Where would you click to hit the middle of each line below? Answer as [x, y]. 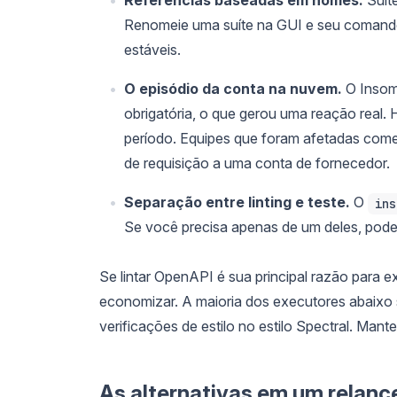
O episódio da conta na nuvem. [233, 88]
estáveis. [152, 49]
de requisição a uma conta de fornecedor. [257, 163]
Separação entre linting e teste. [237, 202]
